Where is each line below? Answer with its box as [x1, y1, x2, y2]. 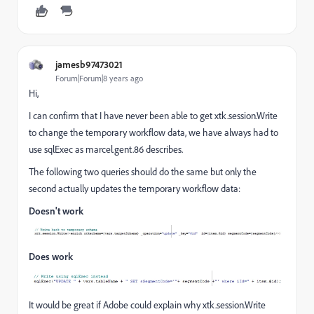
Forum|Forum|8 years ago [55, 72, 143, 83]
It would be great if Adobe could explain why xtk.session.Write [29, 299, 266, 312]
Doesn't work [29, 204, 83, 217]
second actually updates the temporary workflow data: [29, 182, 240, 195]
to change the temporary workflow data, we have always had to [29, 125, 278, 139]
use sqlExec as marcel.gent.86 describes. [29, 142, 183, 156]
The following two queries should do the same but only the [29, 165, 257, 178]
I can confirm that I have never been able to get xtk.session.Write [29, 109, 278, 122]
